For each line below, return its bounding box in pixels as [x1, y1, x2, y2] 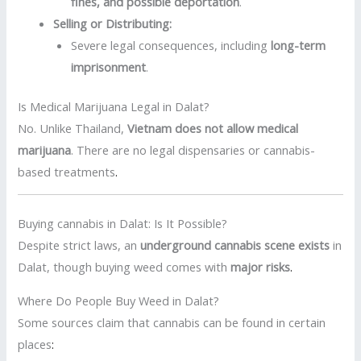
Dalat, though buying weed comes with [18, 258, 231, 275]
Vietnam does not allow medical [127, 119, 299, 136]
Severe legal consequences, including [71, 36, 272, 53]
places [18, 335, 52, 352]
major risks [230, 258, 291, 275]
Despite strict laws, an [18, 236, 141, 253]
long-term [271, 36, 326, 53]
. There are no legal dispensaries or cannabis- [71, 141, 316, 158]
